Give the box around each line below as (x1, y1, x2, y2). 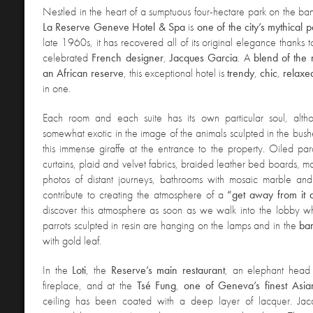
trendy (227, 66, 254, 81)
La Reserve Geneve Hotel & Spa (43, 20, 185, 35)
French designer (92, 50, 163, 66)
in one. (43, 81, 71, 96)
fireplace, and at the (43, 278, 137, 293)
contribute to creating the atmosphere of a (43, 187, 228, 203)
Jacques (169, 50, 204, 66)
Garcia (208, 50, 238, 66)
